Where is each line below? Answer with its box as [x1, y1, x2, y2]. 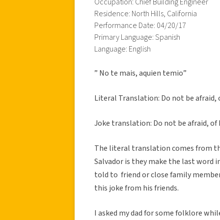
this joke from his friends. [94, 182, 179, 193]
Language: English [94, 43, 151, 55]
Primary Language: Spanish [94, 31, 180, 43]
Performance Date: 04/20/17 [94, 20, 186, 31]
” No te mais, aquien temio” [94, 67, 187, 79]
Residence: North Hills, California [94, 8, 197, 19]
